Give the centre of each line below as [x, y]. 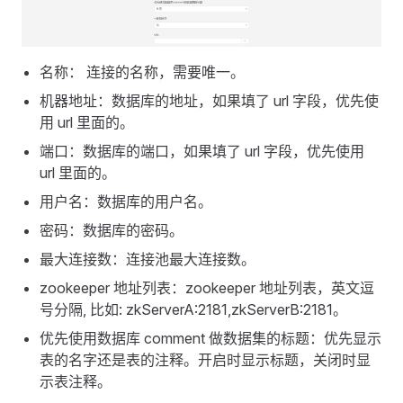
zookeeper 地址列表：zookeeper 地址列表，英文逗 [207, 288]
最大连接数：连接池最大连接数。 [148, 260]
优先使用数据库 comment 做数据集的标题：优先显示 [210, 339]
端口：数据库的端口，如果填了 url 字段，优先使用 [202, 152]
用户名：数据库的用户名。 [126, 202]
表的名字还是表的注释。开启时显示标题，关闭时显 [205, 360]
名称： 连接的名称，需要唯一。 [142, 72]
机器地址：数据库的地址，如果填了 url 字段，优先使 [209, 101]
